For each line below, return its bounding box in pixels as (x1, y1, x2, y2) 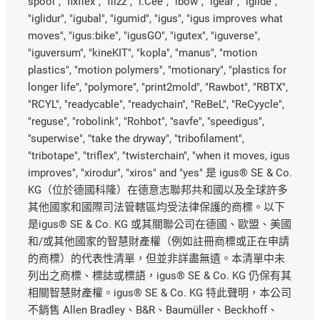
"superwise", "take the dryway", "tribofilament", (28, 132, 244, 146)
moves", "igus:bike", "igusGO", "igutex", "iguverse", (28, 29, 260, 43)
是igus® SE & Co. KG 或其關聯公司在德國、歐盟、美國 (28, 218, 291, 231)
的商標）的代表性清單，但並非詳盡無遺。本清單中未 (28, 252, 285, 266)
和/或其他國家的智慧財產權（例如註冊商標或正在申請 (28, 235, 289, 249)
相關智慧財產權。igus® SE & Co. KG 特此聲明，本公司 (28, 286, 291, 300)
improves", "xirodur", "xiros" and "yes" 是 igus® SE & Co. (28, 166, 292, 180)
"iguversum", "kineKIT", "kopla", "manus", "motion (28, 46, 257, 60)
